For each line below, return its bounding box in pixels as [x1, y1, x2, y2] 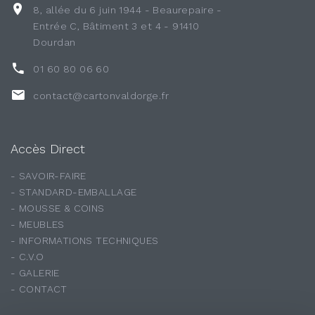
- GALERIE [11, 266, 60, 278]
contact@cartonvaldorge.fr [33, 89, 169, 101]
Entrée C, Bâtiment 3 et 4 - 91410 [33, 20, 200, 32]
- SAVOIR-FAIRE [11, 169, 86, 181]
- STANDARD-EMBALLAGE [11, 186, 137, 198]
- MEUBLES [11, 218, 65, 230]
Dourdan [33, 36, 76, 48]
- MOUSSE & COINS [11, 202, 105, 214]
